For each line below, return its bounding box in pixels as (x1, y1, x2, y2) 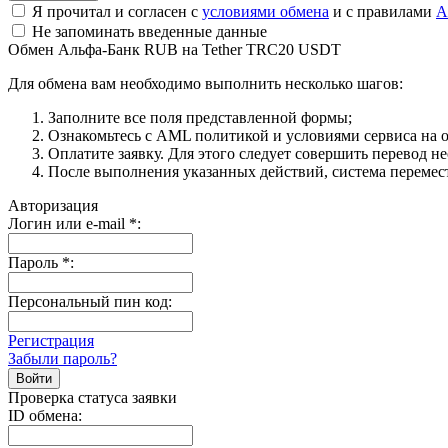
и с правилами (329, 2, 436, 20)
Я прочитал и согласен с (28, 2, 202, 20)
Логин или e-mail (8, 214, 129, 232)
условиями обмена (202, 2, 329, 20)
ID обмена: (8, 406, 82, 424)
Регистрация (8, 331, 94, 349)
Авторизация (8, 196, 98, 214)
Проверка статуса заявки (8, 388, 177, 406)
